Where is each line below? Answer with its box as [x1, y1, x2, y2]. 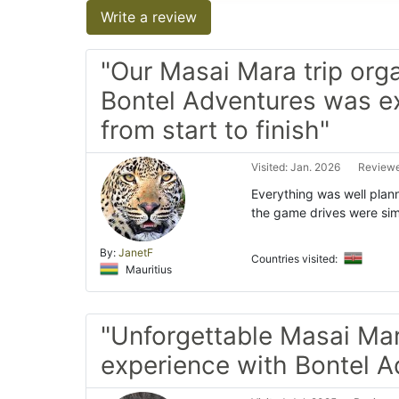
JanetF [118, 245, 153, 259]
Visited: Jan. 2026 [251, 159, 341, 174]
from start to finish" [101, 114, 330, 145]
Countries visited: [251, 251, 340, 265]
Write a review [101, 7, 197, 26]
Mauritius [123, 262, 172, 276]
